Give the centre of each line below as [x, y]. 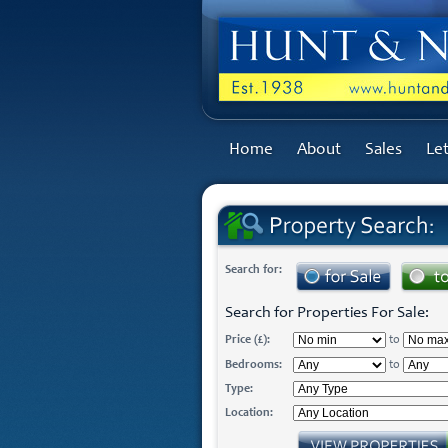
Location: [249, 412]
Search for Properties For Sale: [327, 313]
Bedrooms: [253, 364]
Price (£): [247, 340]
